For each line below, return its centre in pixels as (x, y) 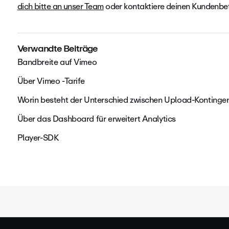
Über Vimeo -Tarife (51, 81)
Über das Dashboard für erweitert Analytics (96, 119)
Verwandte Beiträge (57, 49)
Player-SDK (38, 138)
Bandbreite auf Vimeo (57, 62)
